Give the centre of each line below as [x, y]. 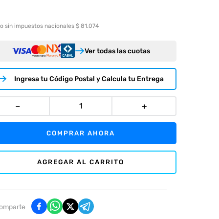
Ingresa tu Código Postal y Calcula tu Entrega [88, 79]
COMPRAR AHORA [81, 133]
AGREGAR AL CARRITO [81, 162]
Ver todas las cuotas [117, 51]
